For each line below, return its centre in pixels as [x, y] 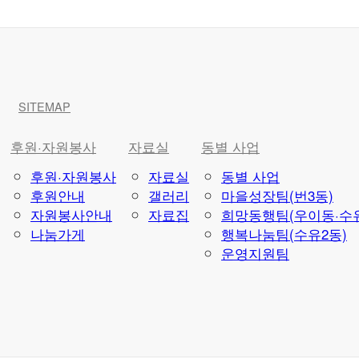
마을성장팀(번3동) [277, 195]
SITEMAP [44, 106]
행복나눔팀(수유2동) [284, 234]
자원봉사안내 [71, 214]
